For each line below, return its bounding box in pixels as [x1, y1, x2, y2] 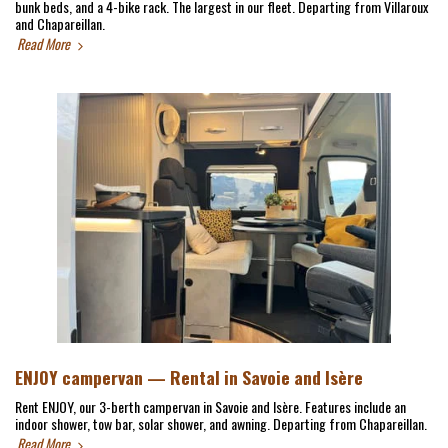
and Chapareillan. [15, 13, 105, 34]
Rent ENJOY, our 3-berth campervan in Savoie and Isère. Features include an [15, 396, 406, 417]
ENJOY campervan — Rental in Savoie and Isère [15, 364, 363, 390]
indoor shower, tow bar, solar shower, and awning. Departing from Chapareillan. [15, 413, 427, 434]
